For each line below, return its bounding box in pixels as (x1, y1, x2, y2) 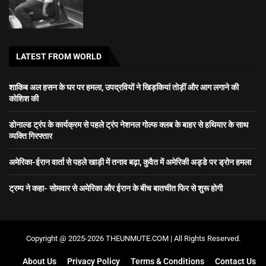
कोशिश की (9, 93, 39, 104)
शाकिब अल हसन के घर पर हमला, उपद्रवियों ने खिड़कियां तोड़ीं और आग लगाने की (9, 81, 239, 93)
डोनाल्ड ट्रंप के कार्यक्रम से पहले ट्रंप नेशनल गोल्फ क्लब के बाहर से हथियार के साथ (9, 119, 248, 131)
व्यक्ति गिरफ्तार (9, 130, 52, 142)
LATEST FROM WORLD (16, 52, 102, 62)
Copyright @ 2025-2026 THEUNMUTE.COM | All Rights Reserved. (26, 234, 240, 243)
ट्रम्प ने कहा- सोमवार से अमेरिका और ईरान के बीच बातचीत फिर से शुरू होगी (9, 182, 223, 194)
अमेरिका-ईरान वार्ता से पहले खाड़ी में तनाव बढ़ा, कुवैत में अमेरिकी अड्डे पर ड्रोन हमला (9, 156, 251, 168)
